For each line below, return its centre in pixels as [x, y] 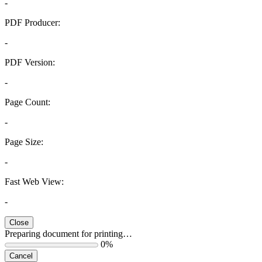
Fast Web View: [34, 182]
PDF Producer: [32, 23]
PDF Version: [30, 63]
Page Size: [24, 142]
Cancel [21, 256]
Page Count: [27, 102]
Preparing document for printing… [68, 234]
